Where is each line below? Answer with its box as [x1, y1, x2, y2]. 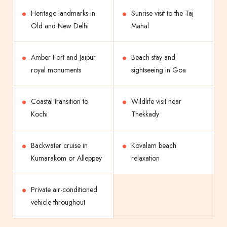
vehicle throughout [31, 197, 85, 208]
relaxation [131, 153, 160, 164]
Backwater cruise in [31, 140, 88, 151]
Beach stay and [131, 52, 175, 63]
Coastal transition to [31, 96, 88, 107]
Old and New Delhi [31, 21, 89, 31]
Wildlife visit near [131, 96, 181, 107]
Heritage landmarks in [31, 8, 95, 19]
